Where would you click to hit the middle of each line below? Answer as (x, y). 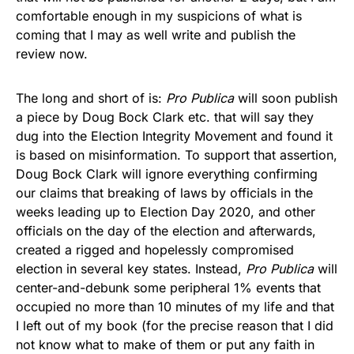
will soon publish (286, 98)
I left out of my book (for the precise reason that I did (175, 326)
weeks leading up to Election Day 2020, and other (166, 212)
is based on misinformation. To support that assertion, (177, 155)
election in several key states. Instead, (131, 269)
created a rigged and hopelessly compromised (155, 250)
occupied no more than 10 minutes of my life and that (175, 307)
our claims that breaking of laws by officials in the (164, 193)
